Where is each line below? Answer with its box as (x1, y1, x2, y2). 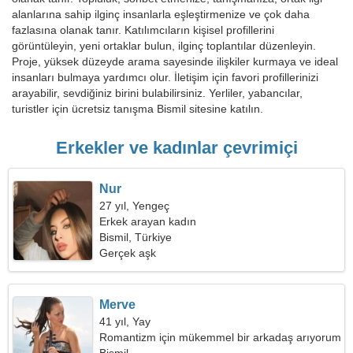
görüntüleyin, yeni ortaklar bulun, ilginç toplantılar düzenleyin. (12, 39, 316, 52)
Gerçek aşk (99, 247, 157, 259)
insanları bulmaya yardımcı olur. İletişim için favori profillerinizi (12, 71, 318, 84)
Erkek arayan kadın (99, 215, 197, 228)
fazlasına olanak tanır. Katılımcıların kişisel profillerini (12, 24, 274, 36)
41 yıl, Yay (99, 315, 151, 328)
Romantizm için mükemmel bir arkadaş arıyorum (99, 331, 342, 344)
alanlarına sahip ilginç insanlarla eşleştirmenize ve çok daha (12, 8, 310, 20)
